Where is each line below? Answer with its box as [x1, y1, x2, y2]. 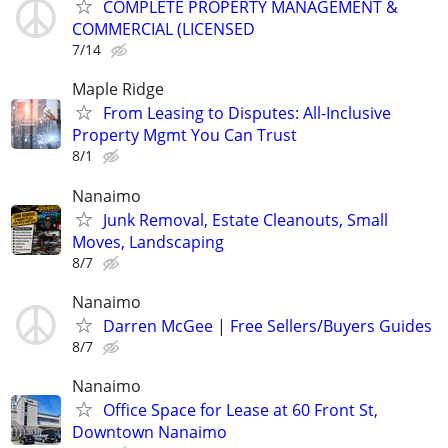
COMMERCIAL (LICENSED [72, 18, 255, 41]
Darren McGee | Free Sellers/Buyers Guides [103, 314, 432, 337]
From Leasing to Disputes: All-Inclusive [103, 102, 391, 125]
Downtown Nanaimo [72, 420, 227, 443]
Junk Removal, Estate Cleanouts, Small [103, 208, 388, 231]
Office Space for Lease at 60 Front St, [103, 398, 378, 421]
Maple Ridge [72, 78, 164, 101]
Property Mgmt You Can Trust [72, 124, 297, 147]
